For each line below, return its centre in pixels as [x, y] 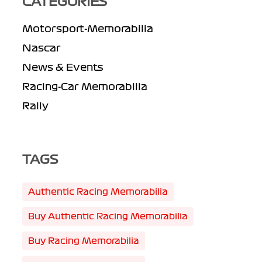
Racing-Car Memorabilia [85, 87]
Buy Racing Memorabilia [83, 241]
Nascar [41, 48]
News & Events [63, 67]
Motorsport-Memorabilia [87, 29]
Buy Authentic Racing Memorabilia [108, 216]
